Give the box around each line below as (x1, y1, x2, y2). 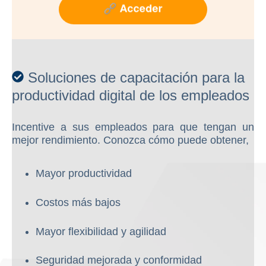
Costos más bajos (35, 196, 121, 208)
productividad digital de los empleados (12, 87, 249, 104)
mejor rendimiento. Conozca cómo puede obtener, (12, 134, 249, 147)
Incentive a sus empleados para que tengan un (12, 121, 254, 134)
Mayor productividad (35, 167, 132, 180)
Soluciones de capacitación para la (28, 69, 245, 86)
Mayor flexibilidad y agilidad (35, 225, 166, 237)
